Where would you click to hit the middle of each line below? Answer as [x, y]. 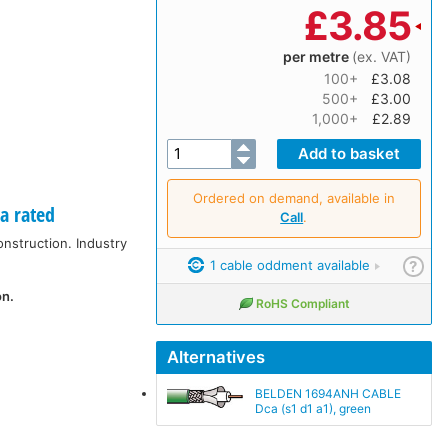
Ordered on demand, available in [293, 197]
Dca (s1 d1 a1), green [312, 408]
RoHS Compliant [302, 303]
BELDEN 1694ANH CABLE [327, 393]
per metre [317, 56]
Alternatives [215, 356]
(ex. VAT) [381, 56]
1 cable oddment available [287, 264]
